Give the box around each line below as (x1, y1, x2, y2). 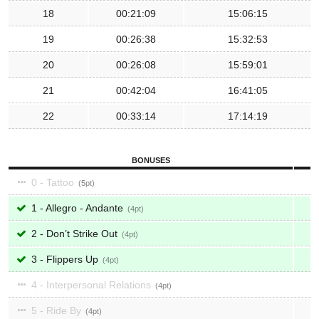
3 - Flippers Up (28, 253, 101, 265)
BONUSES (131, 156, 170, 164)
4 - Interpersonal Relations (28, 279, 154, 291)
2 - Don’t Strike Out (28, 228, 120, 239)
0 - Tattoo (28, 177, 77, 188)
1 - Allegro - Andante (28, 202, 126, 214)
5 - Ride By (28, 305, 84, 316)
